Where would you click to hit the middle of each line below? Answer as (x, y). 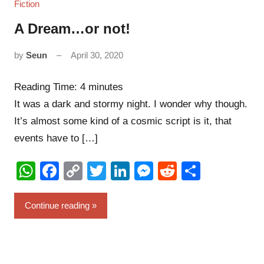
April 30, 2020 (97, 55)
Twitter (134, 171)
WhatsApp (79, 171)
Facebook (101, 171)
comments (144, 70)
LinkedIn (166, 171)
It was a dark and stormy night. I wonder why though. (131, 104)
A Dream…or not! (72, 29)
